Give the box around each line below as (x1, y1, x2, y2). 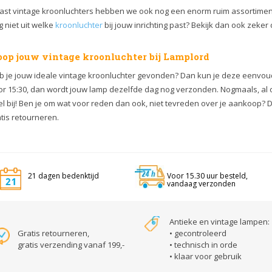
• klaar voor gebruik (169, 250, 242, 262)
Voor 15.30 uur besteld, (166, 170, 248, 181)
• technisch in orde (169, 239, 237, 250)
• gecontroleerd (169, 227, 226, 239)
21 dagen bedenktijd (27, 170, 99, 181)
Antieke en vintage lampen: (169, 216, 270, 227)
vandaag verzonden (166, 178, 236, 189)
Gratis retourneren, (18, 227, 89, 239)
